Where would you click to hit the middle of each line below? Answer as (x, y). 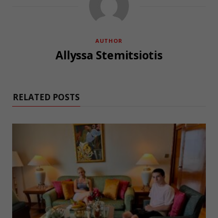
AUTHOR (109, 41)
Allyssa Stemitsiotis (109, 55)
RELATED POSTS (46, 97)
